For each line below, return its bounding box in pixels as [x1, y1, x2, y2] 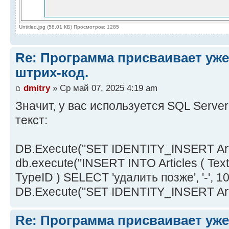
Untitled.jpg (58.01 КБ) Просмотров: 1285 [19, 24, 119, 30]
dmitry [24, 82, 50, 93]
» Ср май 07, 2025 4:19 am [50, 82, 157, 93]
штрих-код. [15, 65, 88, 81]
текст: [15, 113, 48, 127]
